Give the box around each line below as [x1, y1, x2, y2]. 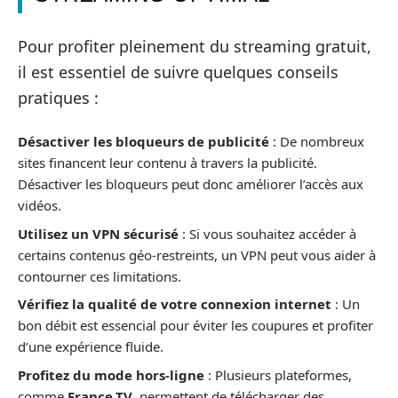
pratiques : [18, 86, 99, 108]
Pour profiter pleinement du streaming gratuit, [18, 35, 371, 57]
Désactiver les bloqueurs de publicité [18, 132, 269, 151]
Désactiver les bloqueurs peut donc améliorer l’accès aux [18, 175, 363, 194]
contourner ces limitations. [18, 267, 181, 285]
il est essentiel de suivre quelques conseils [18, 60, 338, 83]
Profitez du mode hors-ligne [18, 365, 204, 384]
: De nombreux [269, 132, 364, 151]
